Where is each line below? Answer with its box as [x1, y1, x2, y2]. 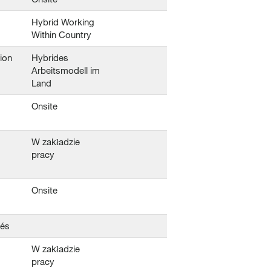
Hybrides [31, 52, 68, 63]
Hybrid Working [31, 16, 94, 27]
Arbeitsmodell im [31, 65, 100, 76]
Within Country [31, 29, 91, 40]
